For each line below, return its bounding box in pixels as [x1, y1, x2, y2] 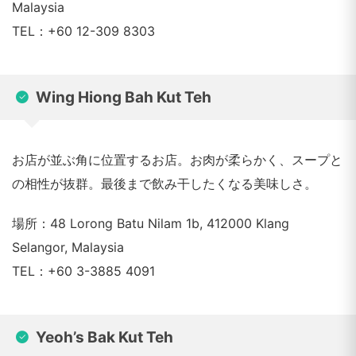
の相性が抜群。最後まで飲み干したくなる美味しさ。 [12, 176, 317, 192]
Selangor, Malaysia [12, 239, 124, 255]
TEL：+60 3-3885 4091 [12, 263, 155, 279]
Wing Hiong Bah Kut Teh [36, 88, 211, 106]
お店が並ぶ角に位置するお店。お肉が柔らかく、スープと [12, 152, 342, 168]
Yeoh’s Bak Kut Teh [36, 328, 173, 346]
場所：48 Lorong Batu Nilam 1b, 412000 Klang [12, 215, 289, 231]
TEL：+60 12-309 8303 [12, 23, 155, 39]
